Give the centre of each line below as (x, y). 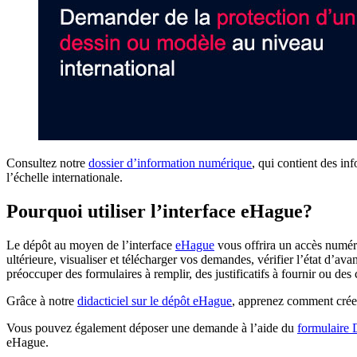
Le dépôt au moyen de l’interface (91, 245)
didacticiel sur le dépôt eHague (155, 300)
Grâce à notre (42, 300)
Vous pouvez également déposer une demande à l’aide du (152, 328)
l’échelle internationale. (65, 177)
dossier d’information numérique (170, 163)
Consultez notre (47, 163)
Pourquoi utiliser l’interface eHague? (159, 211)
